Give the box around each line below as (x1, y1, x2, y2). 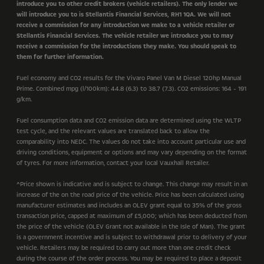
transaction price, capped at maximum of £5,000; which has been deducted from (16, 212, 247, 220)
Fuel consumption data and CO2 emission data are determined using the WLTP (16, 116, 241, 125)
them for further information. (16, 52, 104, 61)
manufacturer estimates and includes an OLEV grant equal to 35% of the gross (16, 201, 242, 210)
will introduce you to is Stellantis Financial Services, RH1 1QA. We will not (16, 10, 231, 19)
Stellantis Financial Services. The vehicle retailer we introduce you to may (16, 31, 233, 40)
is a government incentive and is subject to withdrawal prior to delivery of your (16, 233, 247, 242)
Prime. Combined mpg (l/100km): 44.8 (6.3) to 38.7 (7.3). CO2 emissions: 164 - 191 (16, 84, 246, 93)
